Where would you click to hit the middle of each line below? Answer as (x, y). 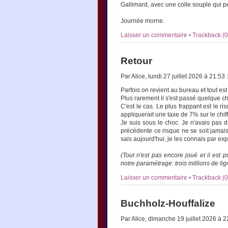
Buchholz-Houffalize (168, 203)
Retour (136, 61)
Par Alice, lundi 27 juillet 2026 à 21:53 (174, 76)
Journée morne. (142, 21)
